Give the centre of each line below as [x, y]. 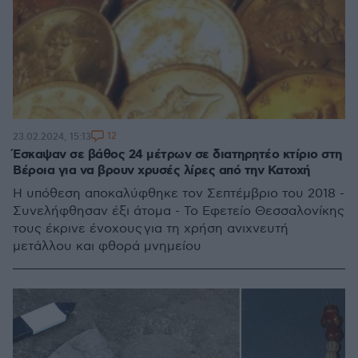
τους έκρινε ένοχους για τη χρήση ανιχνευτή [151, 229]
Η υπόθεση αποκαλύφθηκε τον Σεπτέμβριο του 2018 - [179, 194]
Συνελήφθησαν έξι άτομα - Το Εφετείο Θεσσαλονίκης [179, 211]
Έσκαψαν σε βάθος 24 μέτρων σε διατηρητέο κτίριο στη [177, 155]
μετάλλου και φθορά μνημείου [108, 247]
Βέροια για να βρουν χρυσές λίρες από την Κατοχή [161, 171]
